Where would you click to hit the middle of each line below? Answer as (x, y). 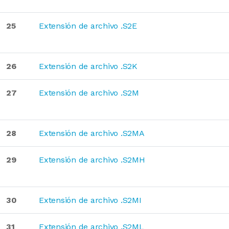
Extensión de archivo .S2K (88, 66)
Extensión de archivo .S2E (88, 26)
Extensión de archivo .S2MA (92, 133)
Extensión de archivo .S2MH (92, 160)
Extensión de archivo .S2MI (90, 200)
